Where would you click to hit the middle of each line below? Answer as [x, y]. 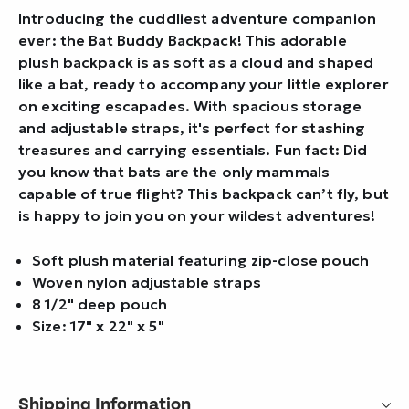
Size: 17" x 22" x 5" [98, 325]
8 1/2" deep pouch [100, 304]
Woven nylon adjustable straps [147, 282]
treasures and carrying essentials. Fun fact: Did [193, 149]
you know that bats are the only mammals [174, 171]
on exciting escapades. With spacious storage [190, 105]
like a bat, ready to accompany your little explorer [204, 84]
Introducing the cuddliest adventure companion [197, 18]
